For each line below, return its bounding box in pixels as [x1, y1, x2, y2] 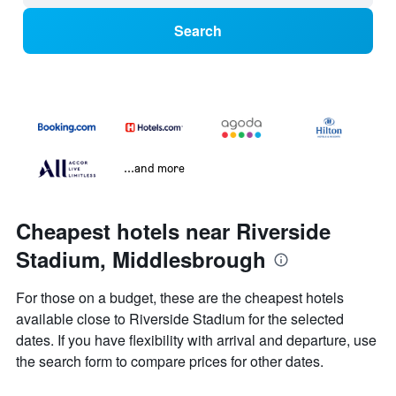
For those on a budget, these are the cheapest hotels [16, 287, 344, 308]
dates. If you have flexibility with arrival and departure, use [16, 330, 377, 351]
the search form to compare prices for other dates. [16, 351, 324, 372]
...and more [124, 160, 185, 176]
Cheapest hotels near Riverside [16, 216, 331, 247]
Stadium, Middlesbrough [16, 244, 266, 275]
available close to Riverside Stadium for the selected [16, 308, 344, 330]
